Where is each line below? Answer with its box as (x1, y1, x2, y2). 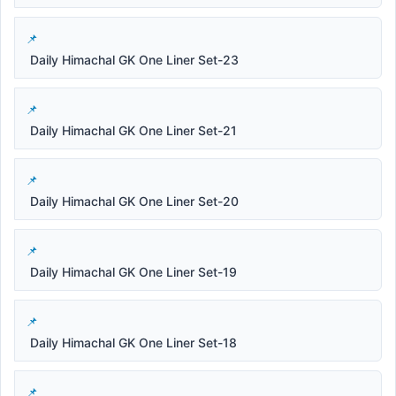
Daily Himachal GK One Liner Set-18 (30, 334, 237, 350)
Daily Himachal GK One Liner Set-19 (30, 263, 237, 279)
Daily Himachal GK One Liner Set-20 (30, 193, 239, 209)
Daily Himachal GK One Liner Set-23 (30, 51, 239, 67)
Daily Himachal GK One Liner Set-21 (30, 122, 237, 138)
